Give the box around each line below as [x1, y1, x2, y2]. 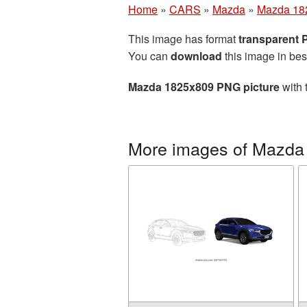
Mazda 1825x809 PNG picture [128, 79, 280, 95]
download [171, 48, 222, 64]
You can [128, 48, 171, 64]
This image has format [128, 31, 238, 47]
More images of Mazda [128, 136, 304, 160]
